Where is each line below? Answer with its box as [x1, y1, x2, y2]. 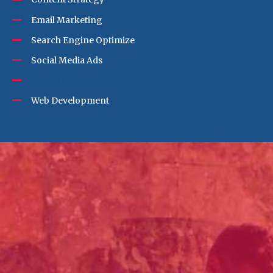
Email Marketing [31, 14, 102, 26]
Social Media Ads [31, 54, 102, 66]
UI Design [31, 74, 73, 86]
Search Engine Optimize [31, 34, 135, 46]
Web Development [31, 94, 109, 106]
